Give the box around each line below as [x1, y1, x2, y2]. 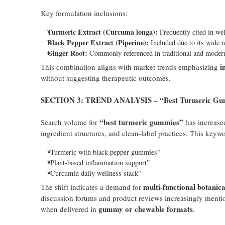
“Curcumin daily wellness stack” [47, 168, 141, 178]
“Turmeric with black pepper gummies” [47, 147, 160, 157]
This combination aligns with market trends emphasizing [40, 62, 220, 72]
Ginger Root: [47, 48, 87, 58]
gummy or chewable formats [98, 203, 193, 214]
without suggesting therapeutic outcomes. [40, 73, 171, 83]
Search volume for [40, 117, 99, 127]
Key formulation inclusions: [40, 8, 128, 18]
